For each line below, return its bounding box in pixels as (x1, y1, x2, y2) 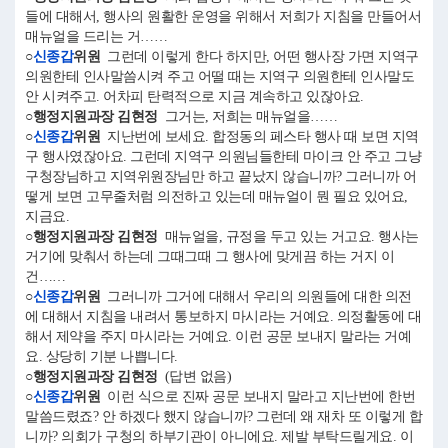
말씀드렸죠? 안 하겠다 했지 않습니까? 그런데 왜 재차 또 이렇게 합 (25, 409, 422, 424)
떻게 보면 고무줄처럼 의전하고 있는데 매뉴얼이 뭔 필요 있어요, (25, 189, 408, 204)
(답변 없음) (157, 369, 238, 384)
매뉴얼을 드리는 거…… (25, 29, 174, 44)
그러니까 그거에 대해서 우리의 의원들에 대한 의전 (100, 289, 412, 304)
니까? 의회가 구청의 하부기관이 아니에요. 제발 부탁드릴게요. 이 (25, 429, 413, 444)
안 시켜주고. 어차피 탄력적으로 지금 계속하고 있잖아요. (25, 89, 364, 104)
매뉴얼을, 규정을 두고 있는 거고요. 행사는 (157, 229, 419, 244)
